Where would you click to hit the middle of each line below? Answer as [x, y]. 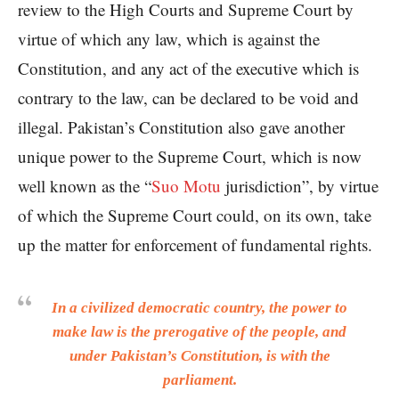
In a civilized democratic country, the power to [199, 308]
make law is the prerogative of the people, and [199, 332]
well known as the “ [85, 186]
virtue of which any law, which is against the [169, 39]
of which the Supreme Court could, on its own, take [195, 216]
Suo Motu [186, 186]
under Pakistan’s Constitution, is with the [199, 356]
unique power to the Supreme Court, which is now [190, 157]
